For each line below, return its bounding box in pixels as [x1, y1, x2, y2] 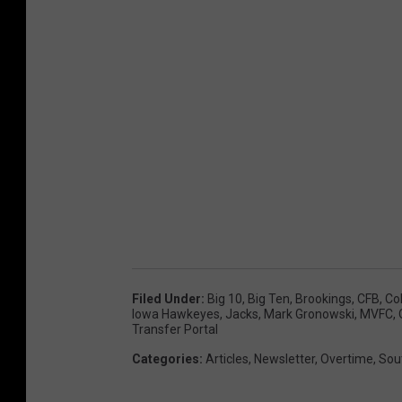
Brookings [295, 291, 352, 306]
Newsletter [254, 351, 315, 366]
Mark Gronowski [264, 306, 354, 321]
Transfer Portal [132, 321, 218, 336]
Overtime [320, 351, 373, 366]
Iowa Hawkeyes [132, 306, 220, 321]
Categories [132, 351, 199, 366]
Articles [205, 351, 249, 366]
